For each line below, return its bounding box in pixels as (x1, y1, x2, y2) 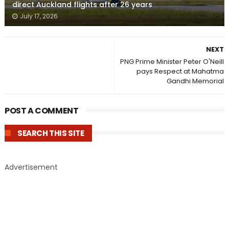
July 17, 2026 (19, 12, 58, 20)
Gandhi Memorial (167, 76, 224, 86)
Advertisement (4, 162, 58, 172)
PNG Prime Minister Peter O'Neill (120, 57, 224, 66)
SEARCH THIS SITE (17, 128, 84, 139)
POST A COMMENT (4, 105, 79, 117)
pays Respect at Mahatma (136, 66, 224, 76)
